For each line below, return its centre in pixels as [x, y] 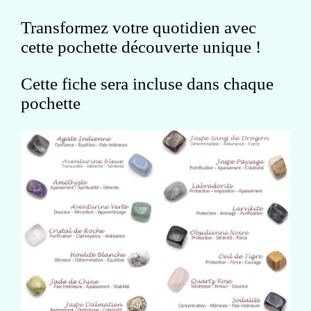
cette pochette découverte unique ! [141, 47]
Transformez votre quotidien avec [138, 27]
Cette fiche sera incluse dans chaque [147, 83]
